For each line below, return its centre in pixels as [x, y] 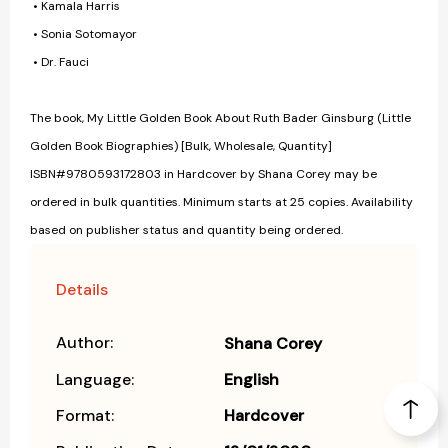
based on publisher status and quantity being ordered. [186, 229]
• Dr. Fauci [59, 61]
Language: [95, 379]
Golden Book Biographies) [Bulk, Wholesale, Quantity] [181, 145]
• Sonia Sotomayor [83, 33]
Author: [84, 342]
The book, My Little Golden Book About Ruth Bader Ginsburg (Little [220, 117]
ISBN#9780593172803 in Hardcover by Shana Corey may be [203, 173]
